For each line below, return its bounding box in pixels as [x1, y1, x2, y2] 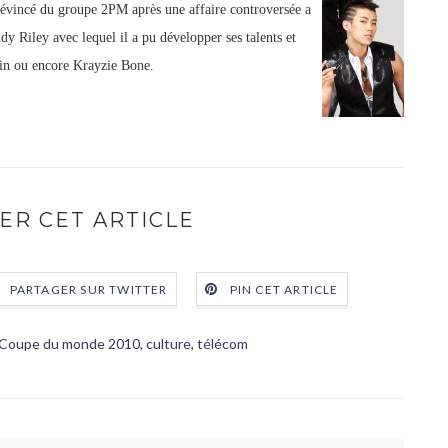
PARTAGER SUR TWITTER [9, 282, 168, 298]
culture [145, 335, 191, 352]
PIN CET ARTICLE [229, 282, 339, 298]
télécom [196, 335, 248, 352]
